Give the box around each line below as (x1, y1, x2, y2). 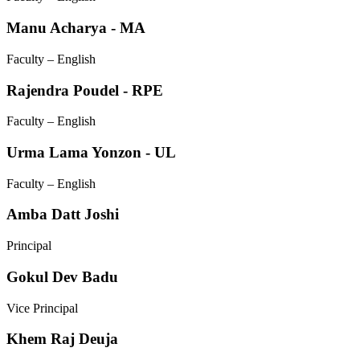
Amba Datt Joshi (6, 206, 119, 223)
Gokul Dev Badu (6, 268, 118, 285)
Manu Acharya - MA (6, 19, 145, 37)
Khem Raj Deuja (6, 330, 118, 348)
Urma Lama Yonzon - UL (6, 143, 176, 161)
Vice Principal (6, 301, 78, 315)
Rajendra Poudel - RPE (6, 81, 163, 99)
